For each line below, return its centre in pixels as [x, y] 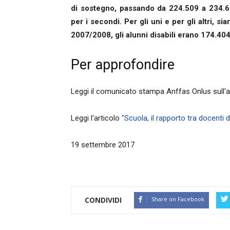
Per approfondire [123, 65]
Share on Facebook [178, 199]
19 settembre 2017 [103, 145]
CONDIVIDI [103, 200]
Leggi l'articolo [96, 118]
